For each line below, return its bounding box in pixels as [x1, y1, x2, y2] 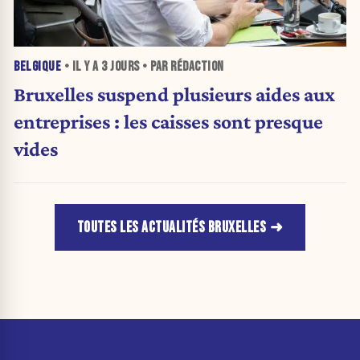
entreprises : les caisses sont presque [14, 109, 323, 133]
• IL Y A [61, 58, 101, 75]
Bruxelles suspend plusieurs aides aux [14, 82, 335, 105]
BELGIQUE [14, 58, 61, 75]
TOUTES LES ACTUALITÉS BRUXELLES [76, 218, 267, 237]
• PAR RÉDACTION [139, 58, 224, 75]
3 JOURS [101, 58, 140, 75]
